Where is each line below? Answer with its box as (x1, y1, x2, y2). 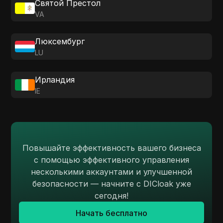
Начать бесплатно (76, 208, 147, 218)
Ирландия (35, 75, 75, 85)
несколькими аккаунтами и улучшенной (31, 167, 192, 177)
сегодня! (95, 191, 128, 201)
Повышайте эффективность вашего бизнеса (22, 143, 201, 153)
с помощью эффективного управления (34, 155, 189, 165)
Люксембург (35, 36, 85, 46)
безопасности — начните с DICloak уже (32, 179, 191, 189)
